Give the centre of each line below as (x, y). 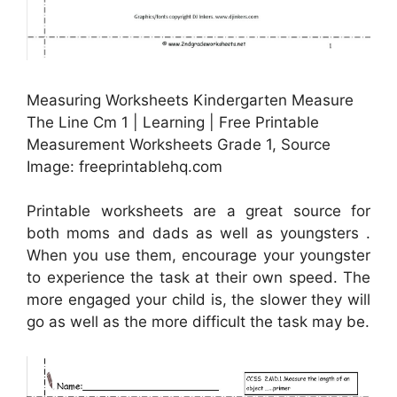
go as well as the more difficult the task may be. (198, 322)
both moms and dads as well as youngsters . (198, 234)
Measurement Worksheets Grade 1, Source (179, 144)
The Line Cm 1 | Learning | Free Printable (173, 122)
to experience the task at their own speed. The (198, 278)
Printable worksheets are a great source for (198, 211)
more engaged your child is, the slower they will (198, 300)
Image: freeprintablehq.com (125, 166)
